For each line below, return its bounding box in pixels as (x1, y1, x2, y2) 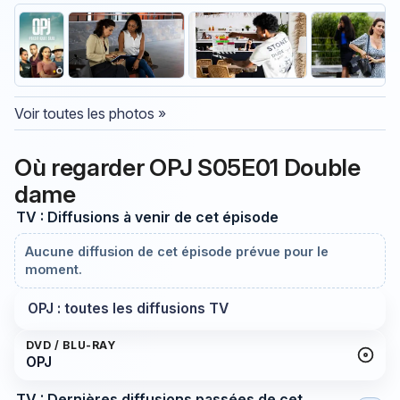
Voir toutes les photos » (14, 104, 166, 123)
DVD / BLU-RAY (25, 338, 116, 353)
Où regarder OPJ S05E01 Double (14, 152, 361, 181)
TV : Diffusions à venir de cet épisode (15, 207, 279, 226)
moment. (25, 262, 83, 278)
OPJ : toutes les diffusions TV (27, 300, 229, 318)
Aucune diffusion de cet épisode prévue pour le (25, 244, 329, 260)
